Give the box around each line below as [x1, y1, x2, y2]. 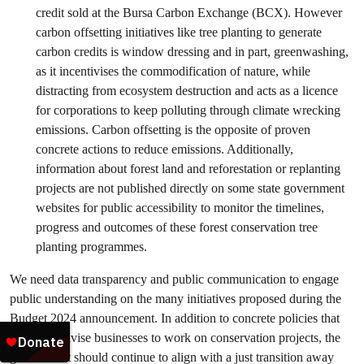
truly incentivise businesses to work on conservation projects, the [10, 330, 340, 345]
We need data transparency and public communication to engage [10, 271, 339, 287]
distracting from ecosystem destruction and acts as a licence [36, 83, 338, 98]
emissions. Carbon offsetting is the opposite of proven [36, 122, 310, 137]
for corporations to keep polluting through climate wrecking [36, 102, 340, 118]
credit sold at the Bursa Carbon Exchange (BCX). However [36, 5, 342, 20]
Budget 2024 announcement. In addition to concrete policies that [10, 310, 340, 326]
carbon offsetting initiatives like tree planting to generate [36, 24, 322, 40]
